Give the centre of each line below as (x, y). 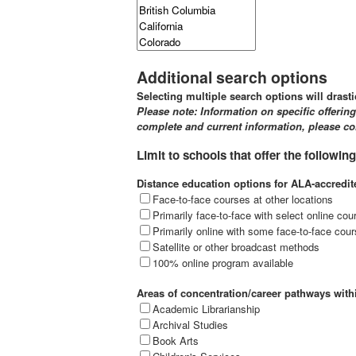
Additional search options (232, 77)
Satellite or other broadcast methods (236, 246)
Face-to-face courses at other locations (243, 199)
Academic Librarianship (206, 308)
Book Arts (176, 340)
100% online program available (223, 262)
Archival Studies (190, 324)
